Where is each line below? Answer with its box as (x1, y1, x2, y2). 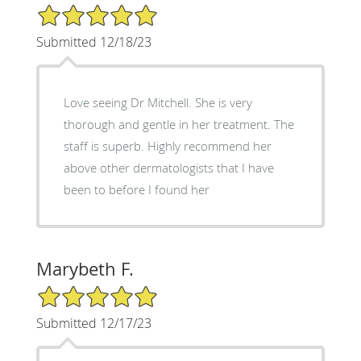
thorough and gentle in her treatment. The (63, 115, 274, 132)
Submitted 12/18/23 (35, 32, 151, 51)
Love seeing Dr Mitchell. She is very (63, 93, 195, 110)
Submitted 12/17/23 (35, 313, 151, 332)
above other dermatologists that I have (63, 159, 274, 176)
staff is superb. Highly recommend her (63, 137, 272, 154)
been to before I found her (63, 180, 210, 197)
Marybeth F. (35, 256, 134, 280)
